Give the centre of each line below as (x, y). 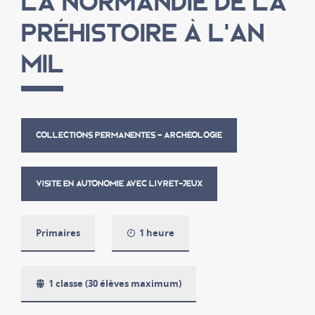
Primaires (58, 233)
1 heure (157, 233)
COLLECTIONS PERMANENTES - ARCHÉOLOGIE (129, 135)
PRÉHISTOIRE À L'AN (143, 33)
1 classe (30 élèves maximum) (115, 284)
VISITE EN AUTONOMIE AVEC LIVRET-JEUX (119, 184)
